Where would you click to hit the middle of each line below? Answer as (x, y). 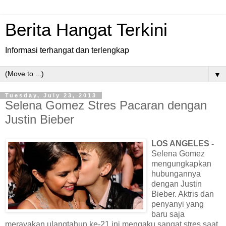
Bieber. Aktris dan (183, 194)
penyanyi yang (178, 204)
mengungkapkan (181, 163)
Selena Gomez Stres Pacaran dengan (106, 105)
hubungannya (176, 174)
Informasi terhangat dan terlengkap (67, 50)
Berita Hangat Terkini (86, 30)
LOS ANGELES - (183, 143)
